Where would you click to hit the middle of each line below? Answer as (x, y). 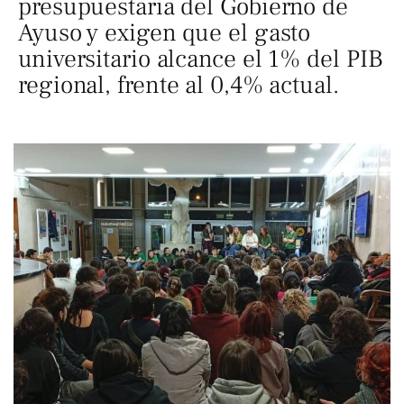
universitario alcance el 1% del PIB (201, 59)
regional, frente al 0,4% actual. (179, 85)
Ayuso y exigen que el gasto (165, 33)
